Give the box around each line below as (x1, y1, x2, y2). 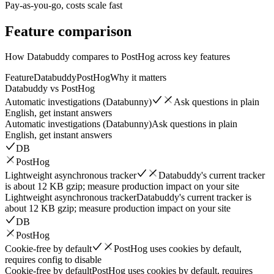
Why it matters (110, 72, 166, 83)
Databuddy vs (5, 83, 61, 94)
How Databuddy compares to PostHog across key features (5, 51, 230, 62)
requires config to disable (5, 254, 102, 265)
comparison (58, 23, 131, 39)
